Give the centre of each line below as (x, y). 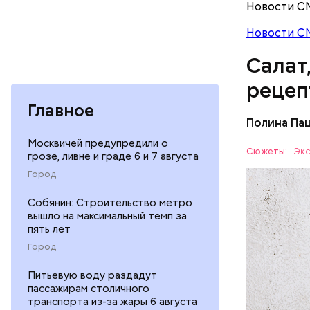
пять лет (49, 229)
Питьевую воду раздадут (92, 275)
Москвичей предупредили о (98, 143)
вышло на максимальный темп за (107, 216)
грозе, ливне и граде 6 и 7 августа (113, 156)
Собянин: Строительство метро (110, 202)
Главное (61, 110)
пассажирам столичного (89, 288)
